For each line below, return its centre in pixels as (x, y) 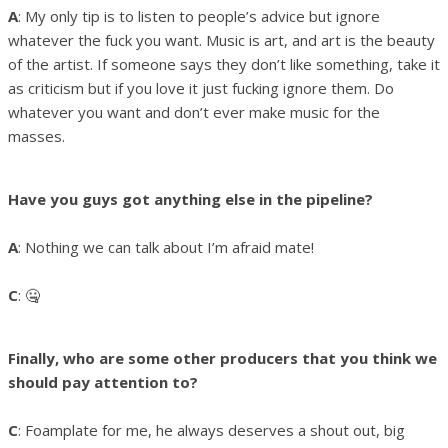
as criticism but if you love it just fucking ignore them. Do (201, 87)
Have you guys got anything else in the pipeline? (190, 198)
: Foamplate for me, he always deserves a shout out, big (211, 429)
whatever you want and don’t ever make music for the (194, 111)
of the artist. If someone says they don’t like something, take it (224, 63)
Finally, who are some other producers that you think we (222, 357)
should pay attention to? (103, 381)
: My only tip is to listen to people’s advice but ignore (199, 15)
